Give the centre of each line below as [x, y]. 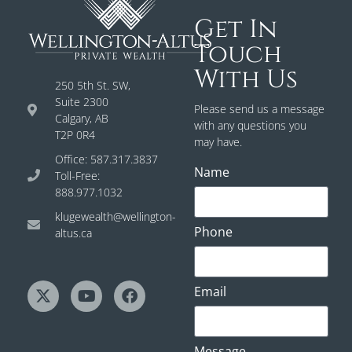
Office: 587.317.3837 [106, 159]
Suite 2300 [82, 101]
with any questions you [250, 126]
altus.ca [73, 233]
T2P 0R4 [75, 134]
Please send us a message [259, 109]
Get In [235, 30]
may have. [218, 142]
